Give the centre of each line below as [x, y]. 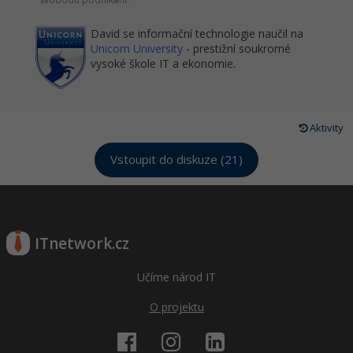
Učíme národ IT [176, 277]
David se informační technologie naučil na [197, 33]
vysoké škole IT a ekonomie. [163, 63]
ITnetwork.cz [82, 243]
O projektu [176, 307]
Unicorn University [137, 48]
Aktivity [325, 128]
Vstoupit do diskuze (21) [176, 160]
